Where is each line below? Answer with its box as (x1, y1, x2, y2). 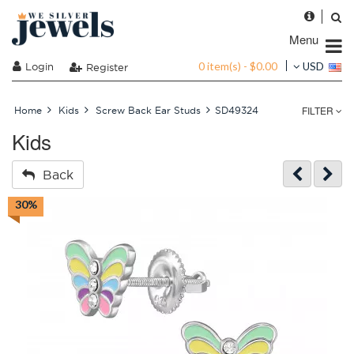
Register (86, 60, 128, 73)
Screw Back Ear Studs (96, 104, 201, 116)
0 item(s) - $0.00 (198, 58, 277, 73)
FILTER (302, 104, 336, 117)
